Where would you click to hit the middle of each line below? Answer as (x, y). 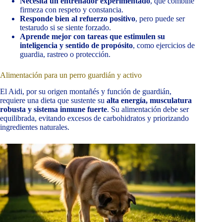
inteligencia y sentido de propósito (76, 46)
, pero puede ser (160, 19)
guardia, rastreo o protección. (65, 55)
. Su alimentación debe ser (148, 110)
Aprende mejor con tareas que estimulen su (92, 37)
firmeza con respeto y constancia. (72, 10)
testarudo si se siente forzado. (65, 28)
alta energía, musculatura (149, 101)
